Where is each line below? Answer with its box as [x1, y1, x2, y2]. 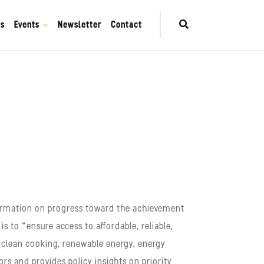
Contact [111, 20, 142, 30]
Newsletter [58, 20, 101, 30]
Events [14, 20, 39, 30]
